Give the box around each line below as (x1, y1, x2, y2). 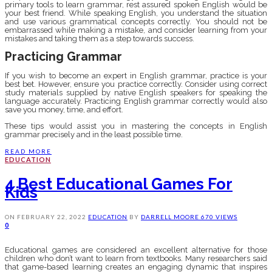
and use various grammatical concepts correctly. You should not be (5, 17, 267, 27)
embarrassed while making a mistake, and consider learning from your (5, 25, 267, 35)
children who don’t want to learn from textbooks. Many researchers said (5, 253, 267, 263)
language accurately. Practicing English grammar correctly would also (5, 96, 267, 106)
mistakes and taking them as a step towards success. (5, 34, 196, 44)
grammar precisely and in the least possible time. (5, 129, 183, 139)
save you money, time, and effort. (5, 104, 125, 114)
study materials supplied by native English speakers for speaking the (5, 87, 267, 97)
